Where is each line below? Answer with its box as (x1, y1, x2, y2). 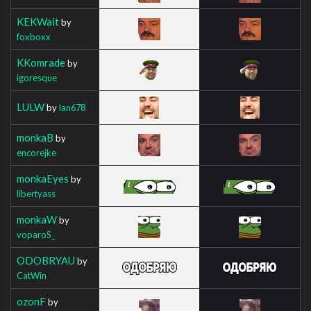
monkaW (17, 212, 57, 226)
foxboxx (17, 31, 51, 42)
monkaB (17, 131, 53, 144)
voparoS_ (17, 228, 55, 240)
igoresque (17, 72, 57, 83)
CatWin (17, 269, 47, 281)
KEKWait (17, 15, 59, 28)
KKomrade (17, 56, 65, 69)
